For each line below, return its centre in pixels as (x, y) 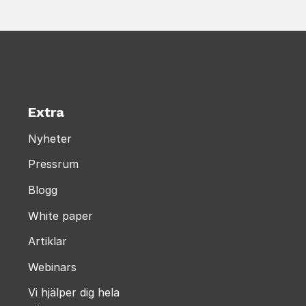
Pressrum (53, 164)
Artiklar (47, 241)
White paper (60, 215)
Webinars (52, 267)
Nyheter (50, 138)
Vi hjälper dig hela (74, 293)
